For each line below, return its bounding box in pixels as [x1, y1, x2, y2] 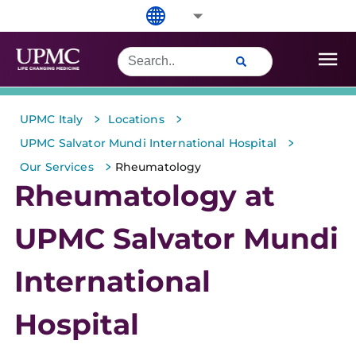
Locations [108, 112, 164, 126]
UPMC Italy [20, 112, 83, 126]
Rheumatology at [14, 178, 275, 213]
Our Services [20, 160, 94, 174]
